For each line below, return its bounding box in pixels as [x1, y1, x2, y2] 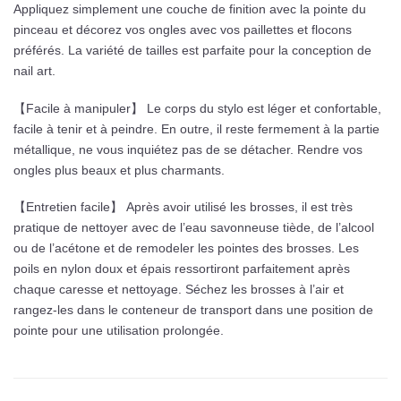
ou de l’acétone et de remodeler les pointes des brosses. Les [13, 241, 359, 256]
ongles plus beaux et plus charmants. [13, 162, 225, 177]
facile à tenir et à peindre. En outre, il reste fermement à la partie [13, 121, 380, 136]
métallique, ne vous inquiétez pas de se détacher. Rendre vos [13, 141, 363, 157]
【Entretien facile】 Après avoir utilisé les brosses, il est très [13, 200, 353, 215]
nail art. [13, 63, 55, 78]
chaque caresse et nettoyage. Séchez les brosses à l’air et [13, 282, 344, 297]
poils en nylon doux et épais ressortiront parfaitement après [13, 261, 350, 277]
